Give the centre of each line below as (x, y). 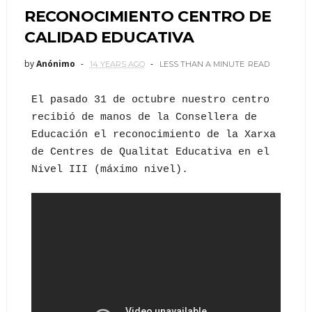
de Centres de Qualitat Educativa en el (150, 152)
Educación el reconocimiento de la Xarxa (153, 135)
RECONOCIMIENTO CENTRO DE (148, 16)
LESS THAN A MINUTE (202, 64)
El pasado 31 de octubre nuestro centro (150, 100)
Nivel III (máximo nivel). (109, 170)
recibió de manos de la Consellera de (144, 117)
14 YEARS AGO (117, 64)
